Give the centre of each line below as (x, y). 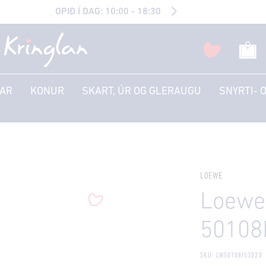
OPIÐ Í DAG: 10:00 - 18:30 (108, 12)
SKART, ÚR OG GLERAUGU (142, 91)
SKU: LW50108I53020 (231, 255)
